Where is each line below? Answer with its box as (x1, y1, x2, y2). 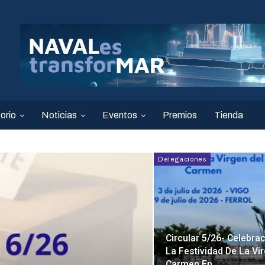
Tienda (214, 110, 243, 120)
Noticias (41, 110, 77, 120)
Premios (163, 110, 197, 120)
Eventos (102, 110, 137, 120)
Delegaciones (158, 156, 207, 163)
